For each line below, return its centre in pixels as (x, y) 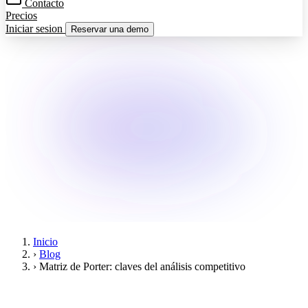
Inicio (45, 242)
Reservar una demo (110, 29)
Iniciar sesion (35, 29)
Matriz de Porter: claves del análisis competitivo (142, 266)
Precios (21, 15)
